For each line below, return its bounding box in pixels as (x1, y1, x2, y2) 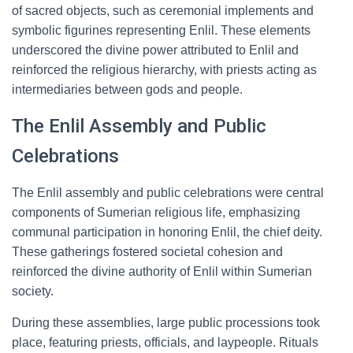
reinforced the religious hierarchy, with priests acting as (12, 63, 317, 76)
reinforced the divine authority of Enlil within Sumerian (12, 265, 312, 278)
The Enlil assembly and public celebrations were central (12, 186, 324, 199)
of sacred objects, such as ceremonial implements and (12, 4, 314, 17)
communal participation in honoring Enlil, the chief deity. (12, 225, 322, 239)
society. (12, 284, 54, 298)
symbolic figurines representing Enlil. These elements (12, 24, 310, 37)
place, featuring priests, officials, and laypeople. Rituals (12, 336, 318, 349)
